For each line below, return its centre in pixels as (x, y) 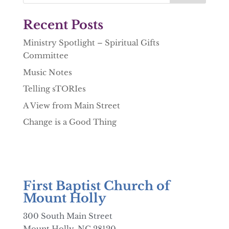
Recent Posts (63, 25)
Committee (45, 55)
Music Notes (47, 72)
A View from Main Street (71, 105)
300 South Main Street (67, 216)
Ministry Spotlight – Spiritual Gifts (91, 43)
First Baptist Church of (96, 186)
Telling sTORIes (54, 89)
